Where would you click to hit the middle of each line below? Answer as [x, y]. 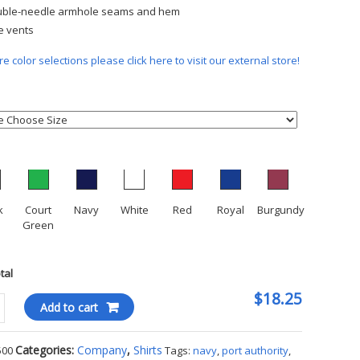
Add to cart [69, 308]
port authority [256, 351]
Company [102, 350]
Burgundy [280, 210]
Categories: [47, 350]
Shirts [148, 350]
